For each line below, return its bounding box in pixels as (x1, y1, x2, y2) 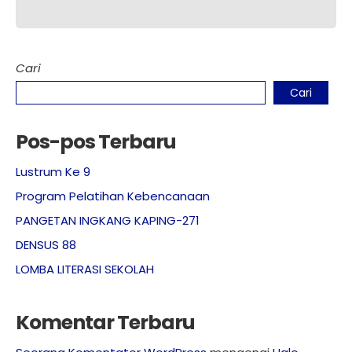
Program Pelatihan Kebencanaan (16, 188, 210, 204)
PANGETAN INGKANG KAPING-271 (16, 212, 200, 229)
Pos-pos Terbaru (16, 128, 176, 156)
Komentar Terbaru (16, 309, 195, 336)
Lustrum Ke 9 (16, 163, 90, 180)
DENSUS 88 (16, 236, 76, 253)
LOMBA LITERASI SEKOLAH (16, 261, 154, 277)
